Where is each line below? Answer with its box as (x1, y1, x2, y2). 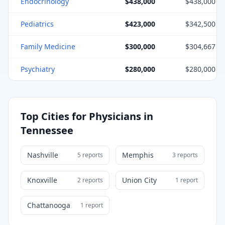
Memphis (122, 150, 154, 160)
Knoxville (27, 175, 57, 185)
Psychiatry (21, 64, 55, 74)
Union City (122, 175, 157, 185)
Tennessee (21, 124, 73, 137)
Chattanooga (27, 200, 70, 210)
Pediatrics (21, 19, 54, 29)
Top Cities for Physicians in (21, 109, 153, 123)
